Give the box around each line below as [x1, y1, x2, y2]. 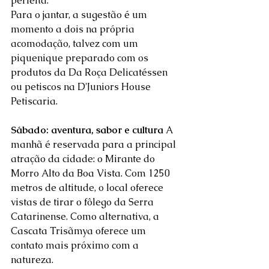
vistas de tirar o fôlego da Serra [11, 196, 156, 209]
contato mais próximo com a [11, 239, 141, 252]
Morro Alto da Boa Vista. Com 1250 [11, 167, 172, 180]
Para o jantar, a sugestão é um [11, 8, 150, 22]
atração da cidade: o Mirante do [11, 153, 157, 166]
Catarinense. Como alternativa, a [11, 210, 162, 223]
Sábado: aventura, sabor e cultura [11, 124, 163, 137]
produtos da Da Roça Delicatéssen [11, 66, 170, 79]
